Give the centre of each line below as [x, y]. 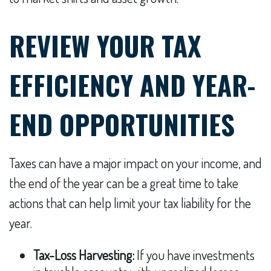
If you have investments [194, 255]
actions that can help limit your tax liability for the [130, 203]
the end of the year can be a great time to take [124, 183]
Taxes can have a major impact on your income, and [135, 163]
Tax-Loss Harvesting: [84, 255]
